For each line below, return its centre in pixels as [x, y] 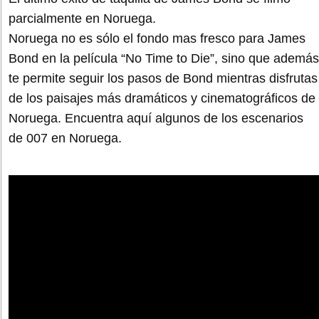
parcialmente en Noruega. [82, 18]
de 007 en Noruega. [65, 138]
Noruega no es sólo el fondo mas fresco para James [157, 38]
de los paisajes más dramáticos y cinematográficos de [162, 98]
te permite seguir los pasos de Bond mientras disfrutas [163, 78]
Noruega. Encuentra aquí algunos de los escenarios [156, 118]
